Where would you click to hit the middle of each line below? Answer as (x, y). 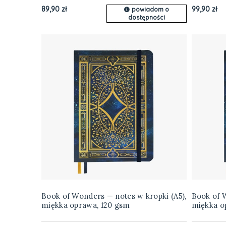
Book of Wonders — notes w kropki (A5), (114, 196)
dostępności (146, 18)
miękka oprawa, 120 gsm (86, 205)
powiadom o (151, 10)
